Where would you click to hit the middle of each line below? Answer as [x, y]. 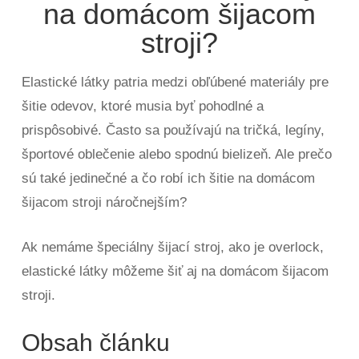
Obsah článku [96, 343]
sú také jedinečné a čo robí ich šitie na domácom [169, 178]
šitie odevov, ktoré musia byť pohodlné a [143, 106]
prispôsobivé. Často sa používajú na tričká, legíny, [173, 130]
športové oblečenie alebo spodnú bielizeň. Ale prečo [177, 154]
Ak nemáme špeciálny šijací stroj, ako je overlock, [173, 247]
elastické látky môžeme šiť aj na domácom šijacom [175, 271]
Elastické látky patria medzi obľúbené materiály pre [175, 82]
